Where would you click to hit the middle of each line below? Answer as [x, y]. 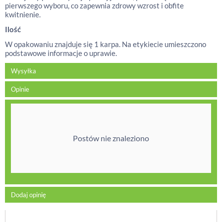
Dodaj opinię [28, 195]
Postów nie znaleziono [111, 138]
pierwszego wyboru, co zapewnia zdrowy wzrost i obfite [94, 5]
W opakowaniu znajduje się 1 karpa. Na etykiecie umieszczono [106, 44]
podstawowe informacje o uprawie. [61, 53]
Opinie [20, 89]
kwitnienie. [23, 14]
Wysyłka [24, 71]
